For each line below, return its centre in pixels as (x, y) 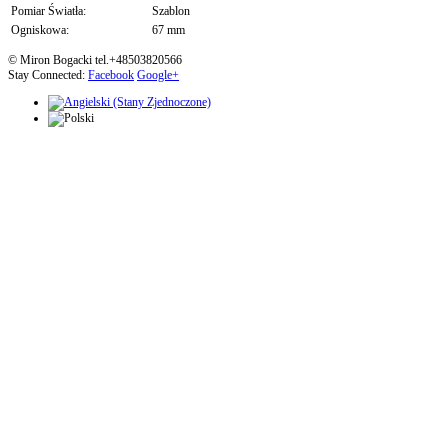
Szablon (171, 11)
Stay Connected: (48, 75)
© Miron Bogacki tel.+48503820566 (95, 60)
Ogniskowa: (40, 30)
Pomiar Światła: (48, 11)
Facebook (111, 75)
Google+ (158, 75)
